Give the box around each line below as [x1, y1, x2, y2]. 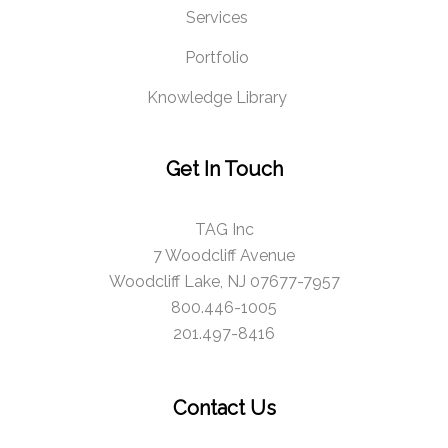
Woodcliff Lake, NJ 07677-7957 [108, 272, 340, 292]
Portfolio [184, 48, 249, 68]
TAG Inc [194, 220, 254, 240]
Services [185, 8, 248, 28]
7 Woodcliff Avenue [153, 246, 295, 266]
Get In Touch [165, 157, 283, 182]
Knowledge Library [146, 88, 287, 108]
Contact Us [172, 396, 276, 421]
